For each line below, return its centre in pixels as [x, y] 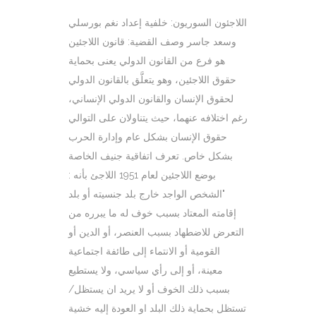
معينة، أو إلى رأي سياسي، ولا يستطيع [146, 270]
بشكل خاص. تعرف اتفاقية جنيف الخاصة [151, 156]
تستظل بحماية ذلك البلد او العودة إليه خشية [157, 308]
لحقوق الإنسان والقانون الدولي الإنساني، [151, 98]
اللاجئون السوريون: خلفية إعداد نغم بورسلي [158, 22]
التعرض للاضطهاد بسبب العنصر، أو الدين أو [156, 232]
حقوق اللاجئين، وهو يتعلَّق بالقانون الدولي [152, 79]
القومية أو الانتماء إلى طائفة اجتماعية [144, 251]
